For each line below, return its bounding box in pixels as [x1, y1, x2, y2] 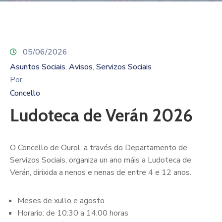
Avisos [69, 61, 93, 72]
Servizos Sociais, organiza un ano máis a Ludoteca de [10, 154, 191, 166]
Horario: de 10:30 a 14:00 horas [17, 207, 128, 219]
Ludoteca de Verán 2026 [10, 104, 193, 126]
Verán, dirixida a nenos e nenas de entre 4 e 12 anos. [10, 166, 191, 178]
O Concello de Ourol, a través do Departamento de [10, 142, 187, 153]
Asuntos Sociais [10, 61, 65, 72]
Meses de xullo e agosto [17, 195, 105, 206]
